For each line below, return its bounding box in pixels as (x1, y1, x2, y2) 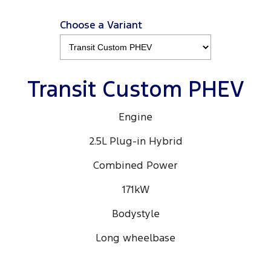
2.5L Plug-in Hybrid (88, 134, 183, 148)
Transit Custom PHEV (27, 76, 244, 103)
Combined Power (93, 158, 178, 172)
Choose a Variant (60, 18, 142, 32)
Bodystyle (111, 207, 160, 221)
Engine (119, 110, 152, 124)
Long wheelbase (96, 231, 175, 245)
